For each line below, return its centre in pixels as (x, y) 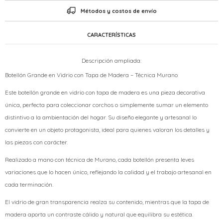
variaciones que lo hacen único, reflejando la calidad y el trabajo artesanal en (108, 172)
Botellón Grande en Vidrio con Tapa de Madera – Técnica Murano (91, 75)
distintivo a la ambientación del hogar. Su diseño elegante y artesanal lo (101, 117)
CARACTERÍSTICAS (111, 35)
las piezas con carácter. (36, 142)
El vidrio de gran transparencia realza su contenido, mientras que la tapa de (107, 202)
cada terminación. (30, 184)
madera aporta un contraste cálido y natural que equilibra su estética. (99, 214)
